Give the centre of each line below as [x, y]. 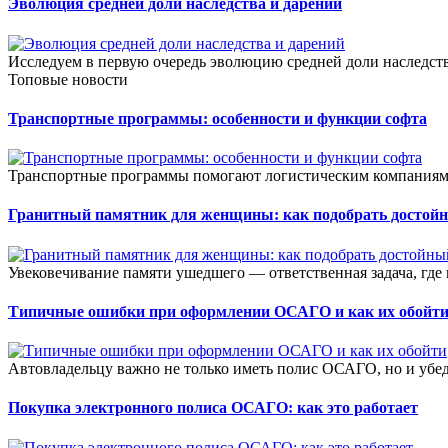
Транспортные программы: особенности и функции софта [217, 118]
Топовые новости [68, 79]
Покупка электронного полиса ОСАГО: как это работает [213, 408]
